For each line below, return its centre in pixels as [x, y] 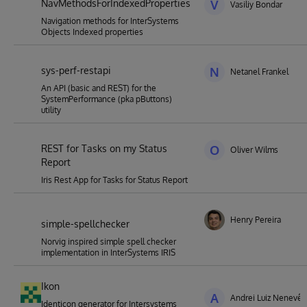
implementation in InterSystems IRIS [108, 253]
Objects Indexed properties [92, 32]
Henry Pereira [256, 220]
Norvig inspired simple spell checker [109, 242]
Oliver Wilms [254, 150]
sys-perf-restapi [76, 70]
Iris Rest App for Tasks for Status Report [114, 180]
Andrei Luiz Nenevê [266, 298]
